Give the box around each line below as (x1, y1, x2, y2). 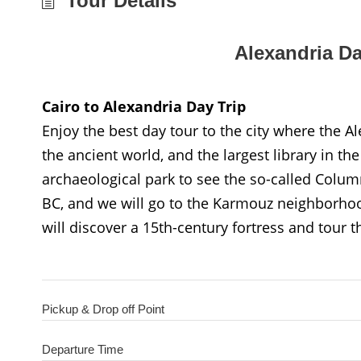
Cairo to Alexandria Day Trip (42, 97, 246, 116)
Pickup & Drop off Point (42, 302, 164, 316)
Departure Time (42, 342, 123, 356)
